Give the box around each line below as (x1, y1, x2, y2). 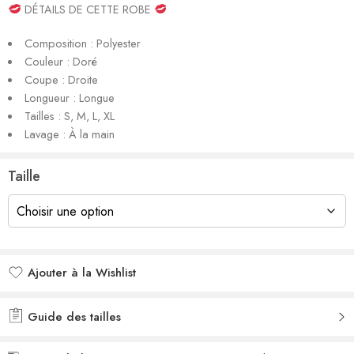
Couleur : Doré (24, 52, 97, 70)
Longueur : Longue (24, 88, 115, 106)
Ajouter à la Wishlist (28, 263, 136, 281)
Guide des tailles (24, 307, 121, 326)
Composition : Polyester (24, 34, 141, 51)
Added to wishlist (28, 282, 122, 300)
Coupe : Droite (24, 70, 98, 88)
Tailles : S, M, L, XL (24, 107, 115, 124)
